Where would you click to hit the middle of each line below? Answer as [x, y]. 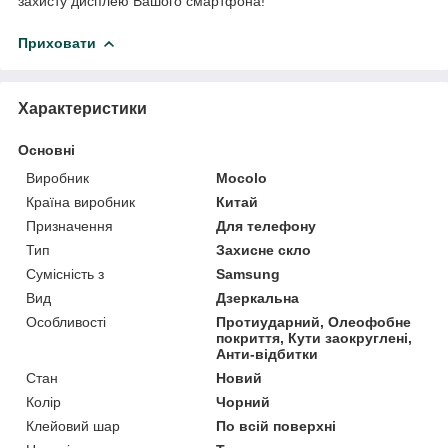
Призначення [69, 225]
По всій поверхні [276, 425]
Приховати [57, 42]
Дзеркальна [258, 297]
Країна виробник [80, 201]
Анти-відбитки [267, 353]
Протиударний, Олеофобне [314, 321]
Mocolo [242, 177]
